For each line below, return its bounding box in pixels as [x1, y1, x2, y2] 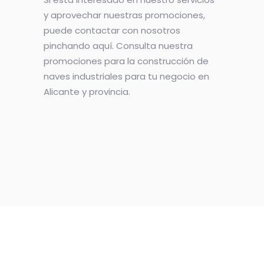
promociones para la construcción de [44, 55, 209, 67]
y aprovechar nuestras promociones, [44, 9, 205, 21]
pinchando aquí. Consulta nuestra [44, 39, 193, 52]
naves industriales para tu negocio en [44, 70, 209, 82]
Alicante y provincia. [44, 85, 130, 98]
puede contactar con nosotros [44, 24, 180, 37]
